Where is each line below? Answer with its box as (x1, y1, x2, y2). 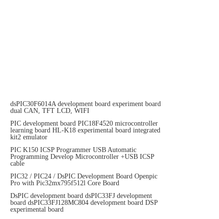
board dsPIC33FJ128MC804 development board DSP (10, 199, 157, 206)
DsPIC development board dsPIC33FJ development (10, 192, 152, 199)
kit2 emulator (10, 133, 47, 141)
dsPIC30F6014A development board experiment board (10, 100, 161, 108)
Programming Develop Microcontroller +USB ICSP (10, 153, 154, 160)
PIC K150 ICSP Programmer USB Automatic (10, 146, 136, 153)
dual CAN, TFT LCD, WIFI (10, 107, 89, 114)
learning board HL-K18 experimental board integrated (10, 127, 160, 134)
